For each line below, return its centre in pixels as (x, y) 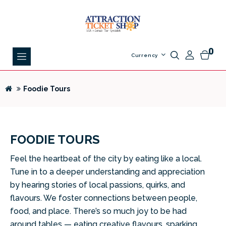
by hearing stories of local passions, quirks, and (98, 185)
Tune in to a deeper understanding (76, 172)
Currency (145, 55)
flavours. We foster (47, 198)
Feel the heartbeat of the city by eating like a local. (106, 159)
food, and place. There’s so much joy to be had (98, 211)
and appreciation (173, 172)
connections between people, (140, 198)
